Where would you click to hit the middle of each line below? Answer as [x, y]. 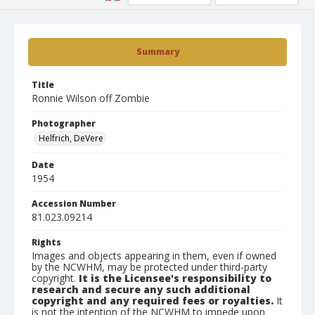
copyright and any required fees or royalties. [153, 301]
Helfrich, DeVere [71, 138]
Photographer [64, 123]
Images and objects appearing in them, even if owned [154, 256]
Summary [157, 52]
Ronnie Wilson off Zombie [91, 98]
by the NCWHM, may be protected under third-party [149, 267]
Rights [46, 242]
